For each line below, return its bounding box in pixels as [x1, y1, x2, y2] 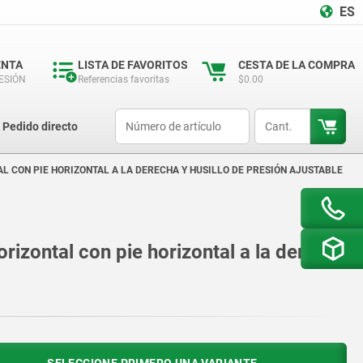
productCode [114, 110, 172, 122]
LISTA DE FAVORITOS [78, 58, 188, 71]
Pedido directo [2, 120, 78, 133]
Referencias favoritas [78, 74, 169, 85]
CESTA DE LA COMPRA [238, 58, 355, 71]
